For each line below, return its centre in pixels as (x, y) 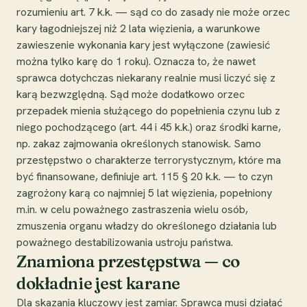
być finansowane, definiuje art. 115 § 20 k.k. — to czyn (145, 176)
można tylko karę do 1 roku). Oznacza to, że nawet (136, 61)
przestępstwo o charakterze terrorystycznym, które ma (149, 160)
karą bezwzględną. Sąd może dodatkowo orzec (131, 94)
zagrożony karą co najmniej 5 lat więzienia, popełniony (144, 193)
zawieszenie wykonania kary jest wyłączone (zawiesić (143, 45)
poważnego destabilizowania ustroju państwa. (125, 242)
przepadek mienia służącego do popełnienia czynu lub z (148, 110)
